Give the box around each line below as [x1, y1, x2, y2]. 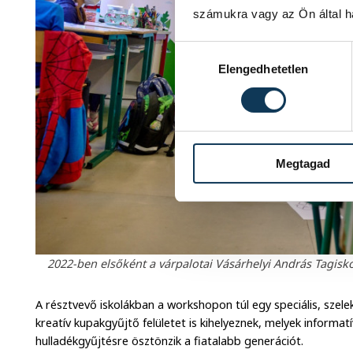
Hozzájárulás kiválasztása [174, 43, 312, 58]
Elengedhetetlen [217, 61, 309, 76]
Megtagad [276, 156, 330, 170]
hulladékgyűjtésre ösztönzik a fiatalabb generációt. [35, 333, 304, 348]
